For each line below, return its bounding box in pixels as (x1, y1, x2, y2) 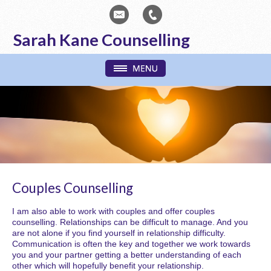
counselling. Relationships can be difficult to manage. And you (12, 217, 248, 227)
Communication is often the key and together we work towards (12, 239, 250, 249)
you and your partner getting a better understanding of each (12, 250, 241, 260)
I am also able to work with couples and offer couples (12, 206, 215, 217)
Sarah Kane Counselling (13, 30, 191, 50)
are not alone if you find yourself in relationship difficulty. (12, 228, 226, 238)
